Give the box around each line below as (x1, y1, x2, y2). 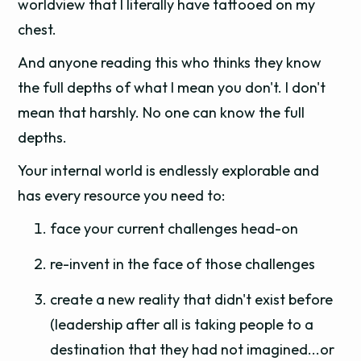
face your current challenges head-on (50, 219, 299, 238)
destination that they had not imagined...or (50, 340, 335, 359)
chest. (18, 20, 57, 39)
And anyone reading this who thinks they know (18, 53, 322, 72)
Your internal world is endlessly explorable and (18, 161, 320, 180)
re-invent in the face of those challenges (50, 255, 316, 273)
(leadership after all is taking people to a (50, 315, 314, 334)
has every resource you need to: (18, 186, 226, 205)
